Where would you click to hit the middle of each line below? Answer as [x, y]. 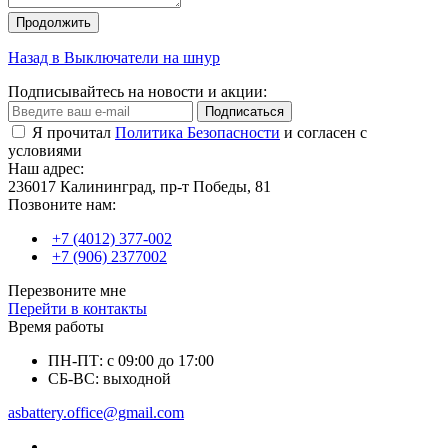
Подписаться [244, 112]
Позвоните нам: [62, 205]
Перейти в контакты [77, 309]
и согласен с [323, 133]
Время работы [56, 327]
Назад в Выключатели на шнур [114, 58]
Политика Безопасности [197, 133]
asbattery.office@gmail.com [96, 413]
